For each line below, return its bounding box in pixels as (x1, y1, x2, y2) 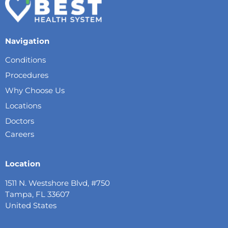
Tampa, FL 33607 (5, 189, 70, 199)
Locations (5, 100, 41, 110)
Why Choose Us (5, 85, 65, 95)
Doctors (5, 116, 34, 126)
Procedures (5, 70, 48, 80)
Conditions (5, 54, 46, 65)
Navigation (5, 36, 49, 46)
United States (5, 200, 56, 210)
